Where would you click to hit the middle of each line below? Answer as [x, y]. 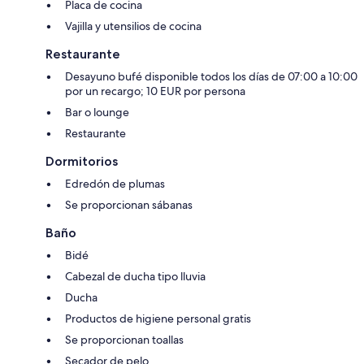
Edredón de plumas [115, 183]
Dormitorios [82, 161]
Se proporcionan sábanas [129, 204]
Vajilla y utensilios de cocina [133, 26]
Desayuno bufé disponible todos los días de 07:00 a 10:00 [211, 76]
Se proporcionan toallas [124, 339]
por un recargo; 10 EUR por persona [155, 91]
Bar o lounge [97, 112]
